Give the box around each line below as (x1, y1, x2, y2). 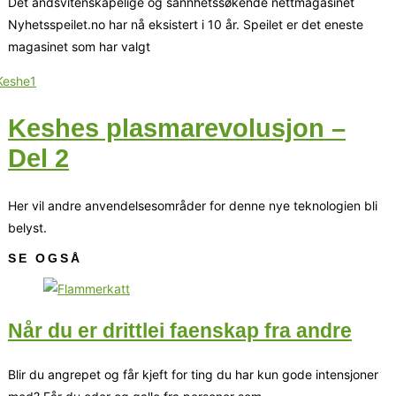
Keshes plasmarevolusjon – (8, 113, 346, 142)
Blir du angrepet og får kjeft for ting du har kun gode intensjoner (8, 367, 378, 382)
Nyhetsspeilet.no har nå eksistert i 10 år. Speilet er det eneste (8, 16, 363, 32)
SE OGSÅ (8, 250, 82, 265)
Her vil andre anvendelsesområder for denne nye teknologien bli (8, 197, 377, 213)
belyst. (8, 219, 47, 235)
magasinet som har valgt (8, 38, 150, 54)
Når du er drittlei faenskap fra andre (8, 319, 352, 343)
